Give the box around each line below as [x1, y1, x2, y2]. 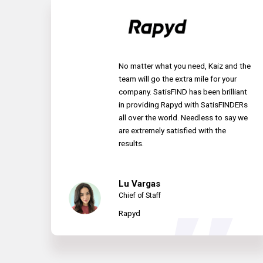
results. [119, 139, 144, 149]
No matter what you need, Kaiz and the [119, 61, 251, 71]
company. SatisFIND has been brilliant [119, 87, 247, 97]
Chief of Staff [119, 191, 161, 200]
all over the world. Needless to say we [119, 113, 248, 123]
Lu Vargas [119, 178, 160, 190]
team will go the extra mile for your [119, 74, 237, 84]
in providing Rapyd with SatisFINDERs [119, 100, 248, 110]
